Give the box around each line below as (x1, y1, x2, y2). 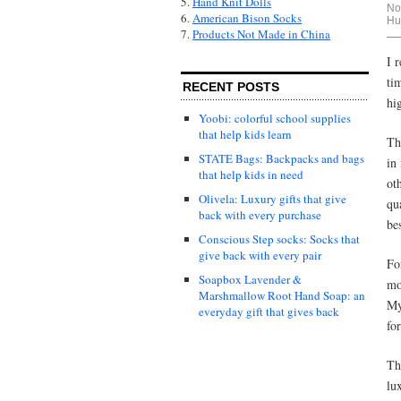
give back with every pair (199, 247, 321, 264)
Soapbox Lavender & (199, 271, 302, 288)
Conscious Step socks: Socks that (199, 231, 360, 248)
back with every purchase (199, 207, 321, 224)
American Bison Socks (192, 10, 302, 27)
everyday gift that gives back (199, 303, 339, 320)
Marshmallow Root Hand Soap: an (199, 287, 365, 304)
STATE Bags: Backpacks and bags (199, 150, 364, 167)
